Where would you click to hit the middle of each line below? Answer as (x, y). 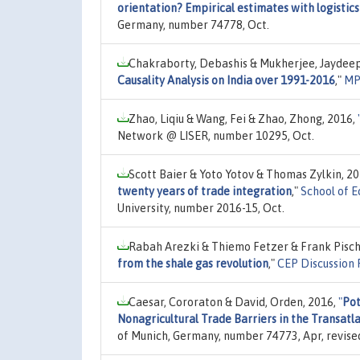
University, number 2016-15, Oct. (201, 208)
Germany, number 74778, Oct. (193, 25)
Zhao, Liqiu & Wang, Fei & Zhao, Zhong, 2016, (243, 119)
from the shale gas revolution (193, 263)
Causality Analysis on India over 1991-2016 (226, 80)
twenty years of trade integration (205, 191)
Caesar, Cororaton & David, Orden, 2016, (233, 302)
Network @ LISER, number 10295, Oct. (216, 135)
